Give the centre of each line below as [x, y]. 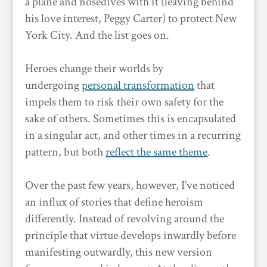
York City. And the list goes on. [97, 35]
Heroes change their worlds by [94, 69]
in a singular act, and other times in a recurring [133, 135]
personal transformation [138, 85]
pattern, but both [66, 152]
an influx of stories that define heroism [114, 202]
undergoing [54, 85]
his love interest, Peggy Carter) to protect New [131, 18]
